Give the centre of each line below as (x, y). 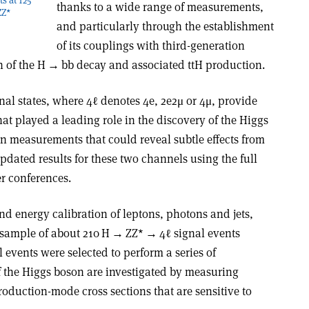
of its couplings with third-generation (150, 46)
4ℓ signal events (200, 233)
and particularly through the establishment (165, 26)
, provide (235, 101)
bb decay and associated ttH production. (163, 65)
